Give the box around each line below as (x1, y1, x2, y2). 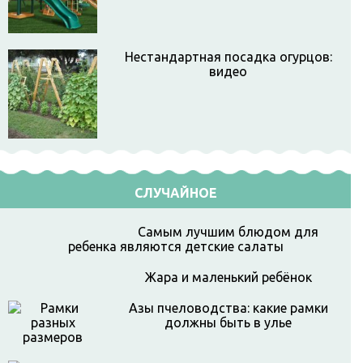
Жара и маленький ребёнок (144, 270, 312, 284)
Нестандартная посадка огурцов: (124, 49, 332, 64)
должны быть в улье (164, 315, 292, 330)
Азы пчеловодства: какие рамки (128, 301, 328, 315)
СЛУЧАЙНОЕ (134, 186, 217, 200)
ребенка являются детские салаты (67, 239, 284, 254)
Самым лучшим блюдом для (138, 224, 318, 239)
